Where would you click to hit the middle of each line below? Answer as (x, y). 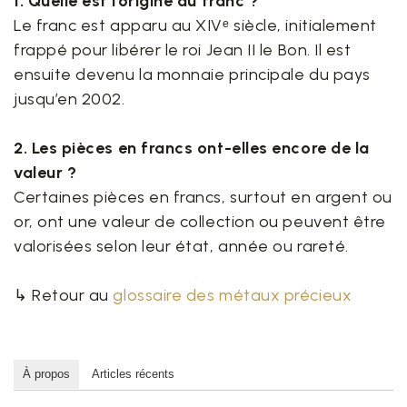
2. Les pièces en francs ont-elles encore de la (192, 148)
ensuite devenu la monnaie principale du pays (192, 74)
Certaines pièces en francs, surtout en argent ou (203, 197)
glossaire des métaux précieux (233, 295)
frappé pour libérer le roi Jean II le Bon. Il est (183, 50)
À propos (46, 374)
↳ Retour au (64, 295)
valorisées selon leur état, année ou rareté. (181, 246)
